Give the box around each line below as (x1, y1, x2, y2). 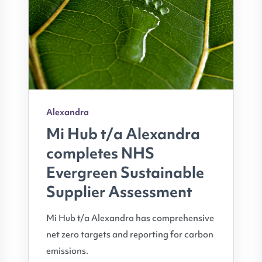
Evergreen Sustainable (46, 162, 204, 182)
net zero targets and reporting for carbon (46, 228, 213, 240)
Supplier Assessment (46, 181, 192, 202)
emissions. (46, 244, 88, 257)
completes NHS (46, 143, 154, 163)
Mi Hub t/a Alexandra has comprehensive (46, 212, 214, 224)
